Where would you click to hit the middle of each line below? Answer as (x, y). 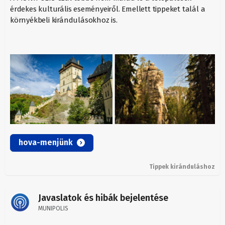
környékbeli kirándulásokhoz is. (64, 20)
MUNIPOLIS (53, 209)
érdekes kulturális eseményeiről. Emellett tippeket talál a (108, 9)
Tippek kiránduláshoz (182, 167)
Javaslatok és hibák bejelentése (103, 198)
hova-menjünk (46, 143)
